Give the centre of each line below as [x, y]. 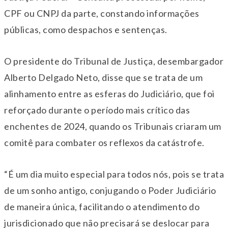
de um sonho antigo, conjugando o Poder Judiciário [110, 191]
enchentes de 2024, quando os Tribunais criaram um [113, 126]
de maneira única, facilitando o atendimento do [102, 207]
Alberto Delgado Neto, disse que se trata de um [103, 78]
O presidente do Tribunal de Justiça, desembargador [114, 61]
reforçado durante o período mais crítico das [97, 110]
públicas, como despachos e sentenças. [86, 30]
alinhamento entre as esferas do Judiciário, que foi [109, 94]
